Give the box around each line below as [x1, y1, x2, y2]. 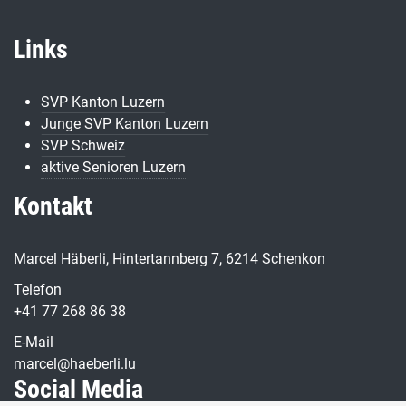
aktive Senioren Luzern [41, 159, 186, 176]
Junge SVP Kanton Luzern [41, 115, 208, 132]
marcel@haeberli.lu [14, 355, 136, 372]
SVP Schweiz [41, 137, 125, 154]
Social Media [14, 374, 143, 404]
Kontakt [14, 191, 92, 221]
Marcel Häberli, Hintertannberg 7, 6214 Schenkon [14, 250, 325, 267]
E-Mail [14, 333, 53, 351]
